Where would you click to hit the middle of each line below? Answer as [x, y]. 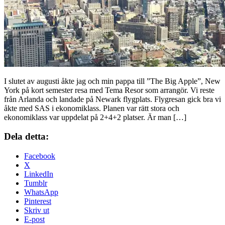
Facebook [40, 156]
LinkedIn [39, 174]
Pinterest [38, 201]
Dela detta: [26, 137]
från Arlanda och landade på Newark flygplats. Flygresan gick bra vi [113, 99]
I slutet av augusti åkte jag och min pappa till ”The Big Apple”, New [112, 81]
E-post [34, 219]
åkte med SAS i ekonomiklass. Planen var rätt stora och [92, 108]
